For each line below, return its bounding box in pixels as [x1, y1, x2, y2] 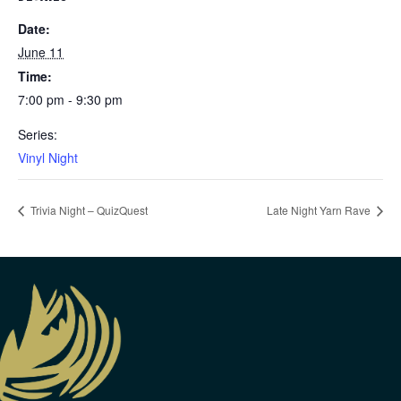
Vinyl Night [18, 149, 78, 167]
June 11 [18, 43, 64, 62]
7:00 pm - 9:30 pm [18, 90, 123, 109]
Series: [18, 125, 57, 144]
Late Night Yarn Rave [267, 202, 373, 218]
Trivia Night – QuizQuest [28, 202, 148, 218]
